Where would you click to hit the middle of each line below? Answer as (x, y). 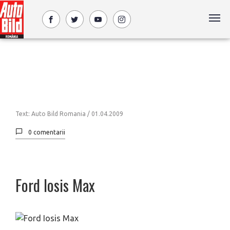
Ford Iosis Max (55, 185)
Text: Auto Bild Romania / (53, 114)
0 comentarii (47, 132)
